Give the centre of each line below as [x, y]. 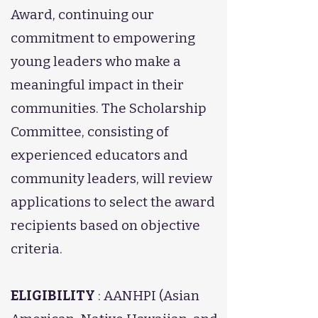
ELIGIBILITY [53, 296]
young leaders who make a [96, 61]
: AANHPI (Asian [147, 296]
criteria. [37, 249]
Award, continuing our [82, 15]
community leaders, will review [111, 179]
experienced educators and [99, 155]
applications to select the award [113, 202]
